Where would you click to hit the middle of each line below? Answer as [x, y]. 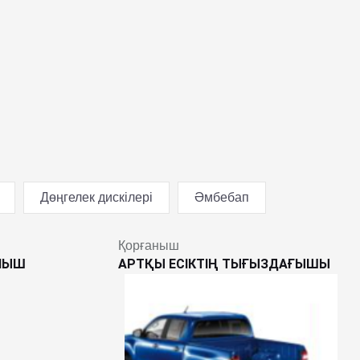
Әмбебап [222, 197]
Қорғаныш [149, 245]
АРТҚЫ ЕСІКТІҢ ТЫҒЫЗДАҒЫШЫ [224, 264]
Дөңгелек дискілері [96, 197]
